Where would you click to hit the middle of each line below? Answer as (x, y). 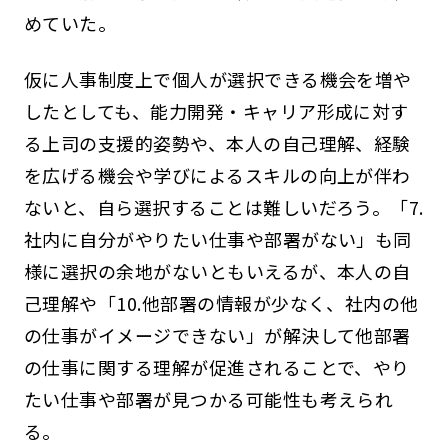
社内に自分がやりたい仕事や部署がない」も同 (217, 238)
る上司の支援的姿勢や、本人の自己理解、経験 (217, 142)
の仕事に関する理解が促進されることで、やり (216, 366)
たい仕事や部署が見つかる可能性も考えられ (208, 398)
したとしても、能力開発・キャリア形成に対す (216, 110)
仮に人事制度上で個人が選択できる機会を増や (217, 78)
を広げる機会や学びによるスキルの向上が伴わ (217, 174)
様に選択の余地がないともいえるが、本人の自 (217, 270)
